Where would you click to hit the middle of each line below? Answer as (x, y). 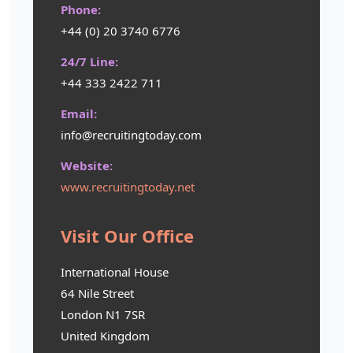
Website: (87, 165)
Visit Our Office (127, 235)
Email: (79, 113)
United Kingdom (105, 335)
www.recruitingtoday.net (128, 186)
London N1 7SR (103, 314)
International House (115, 271)
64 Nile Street (97, 293)
